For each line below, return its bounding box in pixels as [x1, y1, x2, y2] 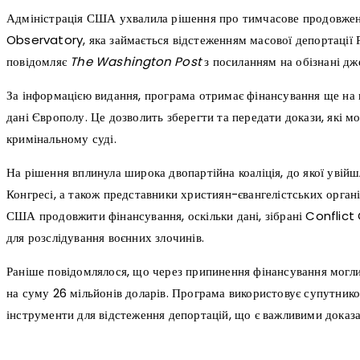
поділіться [33, 337, 75, 348]
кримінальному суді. [6, 129, 117, 147]
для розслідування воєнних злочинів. [6, 228, 204, 246]
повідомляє [6, 52, 71, 70]
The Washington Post [70, 52, 202, 70]
